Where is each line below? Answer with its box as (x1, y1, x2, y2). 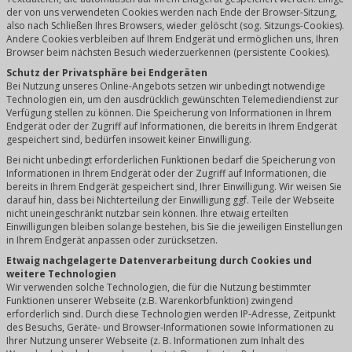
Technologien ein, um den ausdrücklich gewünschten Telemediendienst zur (6, 93, 339, 106)
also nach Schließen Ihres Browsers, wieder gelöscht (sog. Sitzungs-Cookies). (6, 19, 344, 32)
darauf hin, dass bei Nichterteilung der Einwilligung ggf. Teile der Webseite (6, 193, 335, 207)
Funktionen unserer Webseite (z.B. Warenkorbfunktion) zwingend (6, 294, 293, 307)
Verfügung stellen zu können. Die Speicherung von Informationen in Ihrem (6, 106, 332, 119)
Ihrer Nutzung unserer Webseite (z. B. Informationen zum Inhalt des (6, 334, 304, 347)
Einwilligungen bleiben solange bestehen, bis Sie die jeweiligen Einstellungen (6, 220, 343, 233)
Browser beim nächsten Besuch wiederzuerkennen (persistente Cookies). (6, 46, 330, 59)
